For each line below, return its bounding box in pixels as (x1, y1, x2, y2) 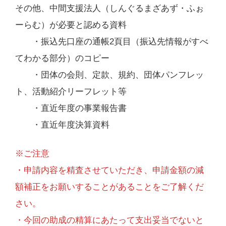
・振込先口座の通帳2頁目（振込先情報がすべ (15, 36, 208, 46)
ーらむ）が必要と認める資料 (15, 20, 127, 30)
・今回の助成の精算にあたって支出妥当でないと (15, 215, 204, 225)
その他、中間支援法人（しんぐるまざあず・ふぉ (15, 3, 204, 13)
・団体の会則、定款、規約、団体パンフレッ (15, 70, 204, 80)
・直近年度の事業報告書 (15, 103, 127, 113)
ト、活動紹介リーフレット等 (15, 86, 127, 96)
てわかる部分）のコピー (15, 53, 109, 63)
